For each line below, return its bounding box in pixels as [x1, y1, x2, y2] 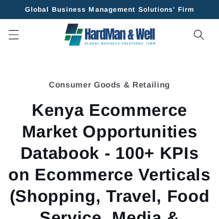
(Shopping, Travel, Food [9, 187, 210, 206]
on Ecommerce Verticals [8, 165, 211, 184]
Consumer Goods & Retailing [48, 80, 171, 89]
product [6, 77, 41, 86]
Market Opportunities [22, 122, 197, 141]
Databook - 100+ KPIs [20, 144, 199, 163]
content [16, 12, 49, 21]
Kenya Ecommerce [31, 101, 188, 120]
